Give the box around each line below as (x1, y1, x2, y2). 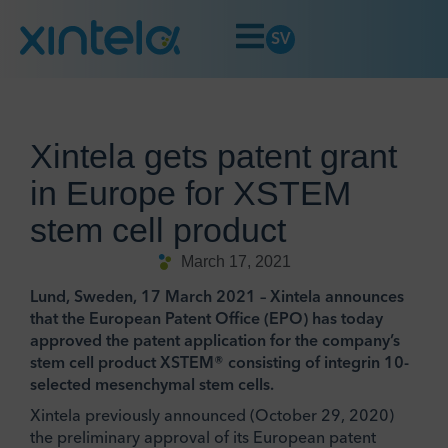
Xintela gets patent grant (30, 137, 397, 175)
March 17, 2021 (181, 253, 291, 270)
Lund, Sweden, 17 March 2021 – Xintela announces (30, 285, 404, 306)
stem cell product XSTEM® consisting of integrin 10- (30, 351, 409, 372)
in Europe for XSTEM (30, 174, 351, 212)
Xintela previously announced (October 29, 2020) (30, 405, 394, 426)
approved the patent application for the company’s (30, 329, 400, 350)
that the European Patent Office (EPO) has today (30, 307, 383, 328)
